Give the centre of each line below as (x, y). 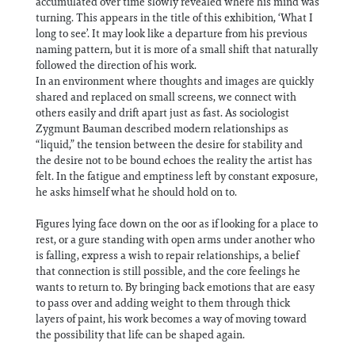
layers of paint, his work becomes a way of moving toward (171, 319)
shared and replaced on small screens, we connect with (166, 97)
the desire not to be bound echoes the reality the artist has (174, 160)
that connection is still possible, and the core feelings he (168, 271)
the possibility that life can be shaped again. (140, 334)
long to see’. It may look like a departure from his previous (172, 33)
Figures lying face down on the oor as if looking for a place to (177, 223)
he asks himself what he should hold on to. (136, 192)
